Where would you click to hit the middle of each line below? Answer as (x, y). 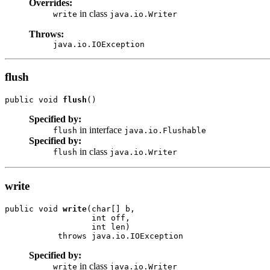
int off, (67, 218)
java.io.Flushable (165, 131)
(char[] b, (111, 209)
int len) (67, 227)
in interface (101, 130)
